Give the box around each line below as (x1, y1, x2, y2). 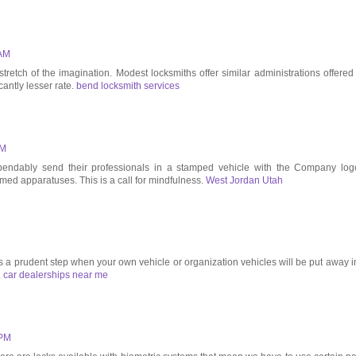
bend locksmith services (76, 80, 180, 92)
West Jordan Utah (206, 175, 283, 187)
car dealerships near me (3, 269, 108, 281)
